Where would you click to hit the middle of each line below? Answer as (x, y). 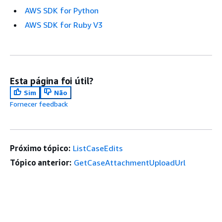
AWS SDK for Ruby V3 (64, 25)
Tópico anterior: (41, 163)
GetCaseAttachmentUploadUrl (129, 163)
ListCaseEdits (98, 148)
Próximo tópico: (40, 148)
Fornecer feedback (39, 104)
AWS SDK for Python (62, 11)
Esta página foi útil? (52, 81)
